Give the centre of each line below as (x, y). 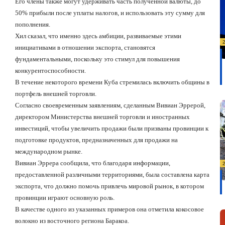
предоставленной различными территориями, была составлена (104, 175)
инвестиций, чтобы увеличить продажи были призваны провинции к (112, 129)
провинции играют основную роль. (65, 198)
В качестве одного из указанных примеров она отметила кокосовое (109, 209)
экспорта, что (34, 186)
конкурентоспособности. (50, 71)
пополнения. (33, 25)
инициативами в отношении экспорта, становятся (85, 48)
